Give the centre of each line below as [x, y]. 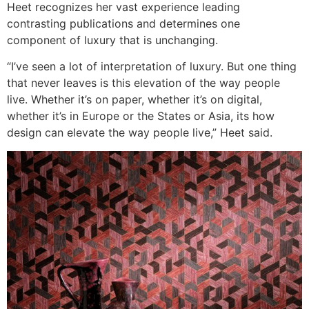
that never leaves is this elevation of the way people [143, 83]
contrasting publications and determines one [123, 23]
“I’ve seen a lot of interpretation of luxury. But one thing [152, 67]
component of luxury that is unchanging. [112, 40]
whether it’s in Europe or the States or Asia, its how [141, 116]
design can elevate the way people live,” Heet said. [140, 133]
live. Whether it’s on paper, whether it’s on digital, [134, 100]
